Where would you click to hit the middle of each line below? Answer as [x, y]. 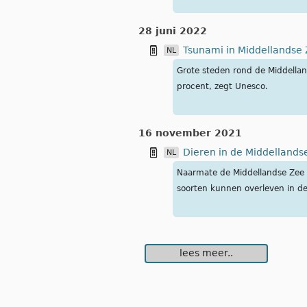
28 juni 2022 [173, 31]
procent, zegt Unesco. [222, 87]
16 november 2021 [190, 133]
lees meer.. [206, 253]
